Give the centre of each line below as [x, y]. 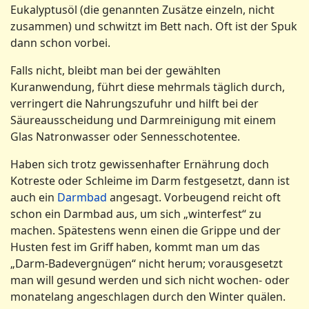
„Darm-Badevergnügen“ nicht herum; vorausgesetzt [147, 263]
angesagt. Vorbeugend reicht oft [195, 197]
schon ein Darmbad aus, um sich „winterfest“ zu [136, 214]
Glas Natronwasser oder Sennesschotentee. [125, 137]
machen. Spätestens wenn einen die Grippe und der [146, 230]
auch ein [34, 197]
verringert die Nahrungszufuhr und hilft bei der [134, 103]
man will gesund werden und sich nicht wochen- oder [150, 280]
